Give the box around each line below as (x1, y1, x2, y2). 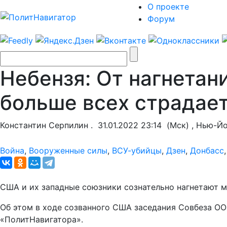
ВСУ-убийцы (112, 145, 162, 156)
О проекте (147, 2, 189, 12)
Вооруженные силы (29, 145, 107, 156)
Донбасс (190, 145, 224, 156)
